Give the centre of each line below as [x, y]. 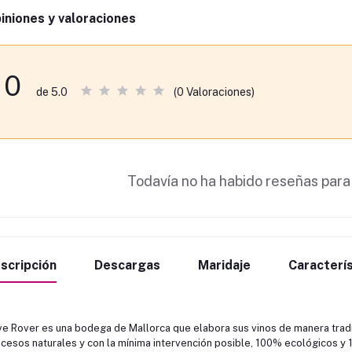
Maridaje [224, 266]
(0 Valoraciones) [214, 92]
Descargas [127, 266]
